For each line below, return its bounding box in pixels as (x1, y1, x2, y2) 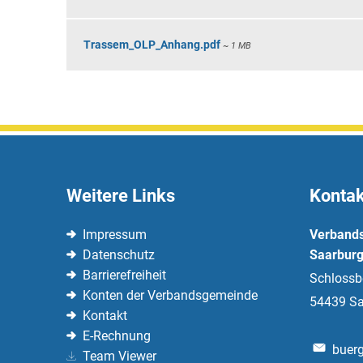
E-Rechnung (83, 328, 151, 344)
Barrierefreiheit (83, 267, 166, 283)
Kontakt (83, 308, 127, 323)
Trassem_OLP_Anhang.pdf (83, 38, 220, 51)
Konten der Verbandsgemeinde (83, 288, 258, 303)
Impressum (83, 227, 147, 242)
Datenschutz (83, 247, 155, 263)
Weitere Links (66, 186, 175, 206)
